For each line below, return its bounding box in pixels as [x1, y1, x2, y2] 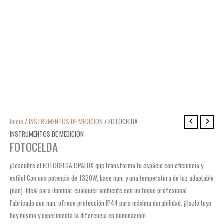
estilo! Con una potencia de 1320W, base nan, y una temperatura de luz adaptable [10, 173, 214, 183]
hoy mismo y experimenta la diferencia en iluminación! [10, 210, 146, 221]
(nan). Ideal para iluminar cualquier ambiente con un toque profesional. [10, 185, 188, 196]
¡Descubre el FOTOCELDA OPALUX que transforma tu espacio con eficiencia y [10, 160, 203, 171]
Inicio [10, 116, 23, 126]
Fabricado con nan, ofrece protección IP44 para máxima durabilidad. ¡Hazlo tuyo [10, 198, 211, 208]
